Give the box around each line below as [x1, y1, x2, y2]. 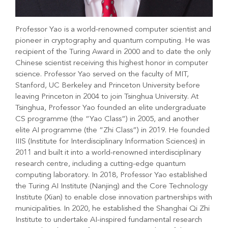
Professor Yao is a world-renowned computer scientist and [15, 26, 211, 34]
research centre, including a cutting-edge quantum [15, 160, 186, 168]
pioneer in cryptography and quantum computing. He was [15, 37, 210, 45]
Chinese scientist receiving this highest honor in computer [15, 60, 208, 68]
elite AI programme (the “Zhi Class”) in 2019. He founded [15, 127, 210, 135]
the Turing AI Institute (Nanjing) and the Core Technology [15, 183, 208, 191]
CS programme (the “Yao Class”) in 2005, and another [15, 116, 199, 124]
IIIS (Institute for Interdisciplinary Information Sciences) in [15, 138, 205, 146]
